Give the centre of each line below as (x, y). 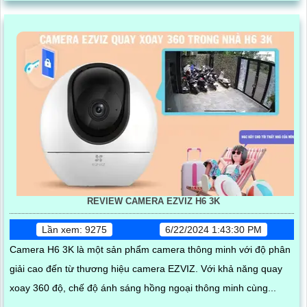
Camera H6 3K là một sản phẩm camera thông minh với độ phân (150, 250)
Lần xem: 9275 (75, 230)
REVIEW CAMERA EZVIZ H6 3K (153, 201)
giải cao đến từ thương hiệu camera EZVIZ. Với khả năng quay (105, 269)
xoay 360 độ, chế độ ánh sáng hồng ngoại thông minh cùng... (143, 288)
